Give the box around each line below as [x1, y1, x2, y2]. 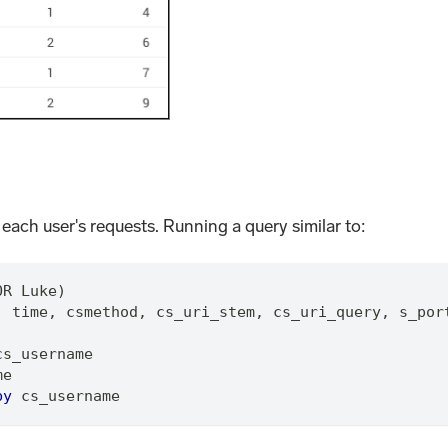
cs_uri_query [263, 303, 381, 322]
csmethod [56, 303, 138, 322]
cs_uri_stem [146, 303, 255, 322]
